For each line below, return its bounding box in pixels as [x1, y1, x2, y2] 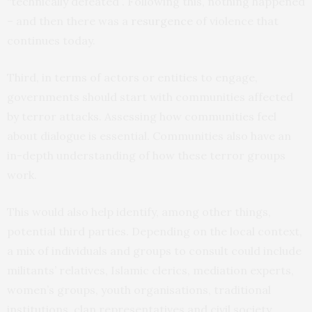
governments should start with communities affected [7, 89, 293, 104]
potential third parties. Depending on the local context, [7, 224, 302, 238]
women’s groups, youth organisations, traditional [7, 282, 271, 297]
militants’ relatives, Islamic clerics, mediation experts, [7, 263, 294, 277]
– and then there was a [7, 13, 131, 28]
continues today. [7, 33, 95, 47]
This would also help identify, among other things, [7, 204, 271, 219]
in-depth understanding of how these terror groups [7, 148, 286, 162]
